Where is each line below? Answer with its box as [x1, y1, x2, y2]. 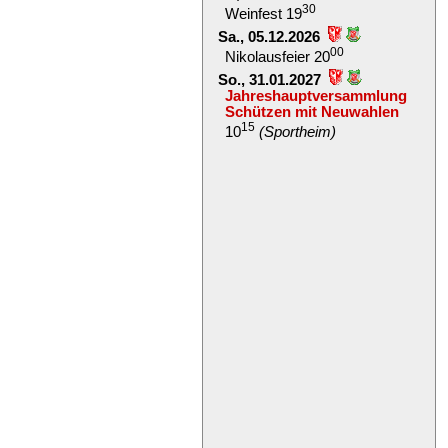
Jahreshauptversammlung [224, 88, 407, 105]
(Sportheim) [258, 124, 336, 141]
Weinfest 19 [224, 6, 302, 23]
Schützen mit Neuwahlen [224, 104, 399, 121]
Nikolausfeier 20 [224, 49, 330, 66]
